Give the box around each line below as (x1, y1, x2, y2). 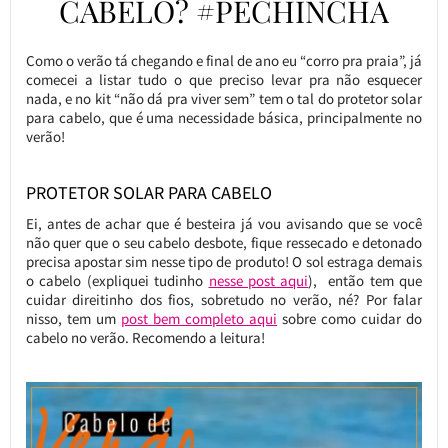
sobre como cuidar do (277, 309, 423, 329)
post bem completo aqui (120, 309, 278, 329)
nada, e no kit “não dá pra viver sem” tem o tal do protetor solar (25, 89, 423, 109)
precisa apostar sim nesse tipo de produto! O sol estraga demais (25, 252, 423, 272)
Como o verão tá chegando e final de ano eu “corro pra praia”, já (25, 51, 423, 71)
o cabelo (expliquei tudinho (25, 271, 209, 291)
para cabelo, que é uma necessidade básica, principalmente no (25, 108, 423, 128)
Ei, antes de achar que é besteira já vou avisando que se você (25, 214, 423, 234)
